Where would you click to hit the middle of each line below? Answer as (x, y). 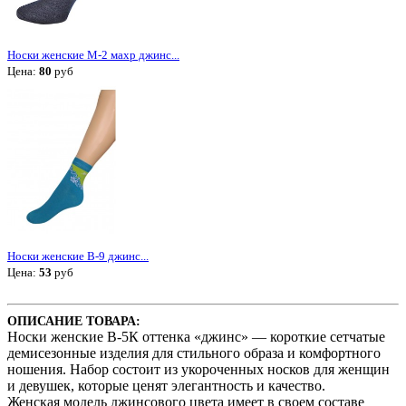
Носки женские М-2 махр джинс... (93, 54)
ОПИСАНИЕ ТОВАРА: (74, 322)
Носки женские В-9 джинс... (78, 256)
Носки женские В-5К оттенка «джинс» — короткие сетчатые (196, 337)
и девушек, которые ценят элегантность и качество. (166, 386)
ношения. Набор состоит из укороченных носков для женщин (198, 370)
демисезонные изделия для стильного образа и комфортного (194, 353)
